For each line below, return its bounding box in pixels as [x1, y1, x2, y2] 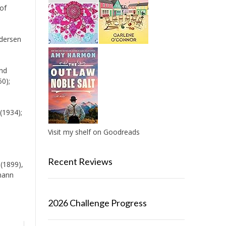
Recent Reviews [47, 156, 112, 167]
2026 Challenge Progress [47, 197, 147, 208]
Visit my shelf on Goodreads [47, 127, 140, 137]
